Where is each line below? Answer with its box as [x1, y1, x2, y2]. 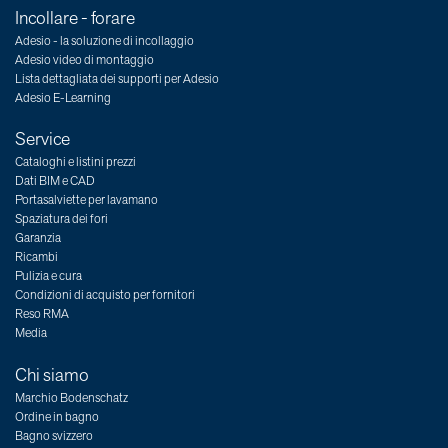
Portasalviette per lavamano [15, 192, 158, 209]
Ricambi [15, 249, 58, 266]
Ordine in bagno [15, 408, 99, 425]
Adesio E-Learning [15, 89, 111, 106]
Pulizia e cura [15, 268, 82, 285]
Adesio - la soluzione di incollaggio [15, 32, 194, 49]
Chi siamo [15, 362, 89, 387]
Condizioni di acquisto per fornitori [15, 287, 195, 304]
